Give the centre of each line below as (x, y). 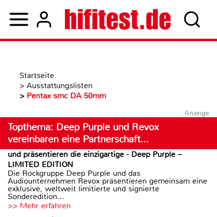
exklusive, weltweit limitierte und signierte (84, 189)
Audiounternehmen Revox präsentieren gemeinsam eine (108, 181)
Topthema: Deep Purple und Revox (83, 127)
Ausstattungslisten (60, 85)
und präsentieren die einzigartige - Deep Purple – (95, 154)
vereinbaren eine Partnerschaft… (78, 139)
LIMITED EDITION (40, 164)
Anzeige (197, 113)
